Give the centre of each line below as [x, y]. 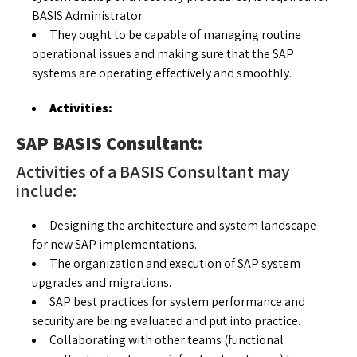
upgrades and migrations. [102, 282]
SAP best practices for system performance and [177, 301]
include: [46, 190]
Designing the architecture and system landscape [183, 225]
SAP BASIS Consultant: [109, 143]
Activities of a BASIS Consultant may [153, 171]
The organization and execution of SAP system [175, 263]
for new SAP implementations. [114, 244]
